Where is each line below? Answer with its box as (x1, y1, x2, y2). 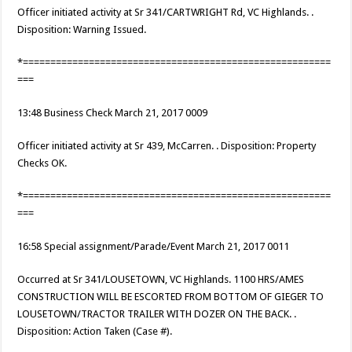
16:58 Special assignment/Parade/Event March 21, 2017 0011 (17, 240, 290, 253)
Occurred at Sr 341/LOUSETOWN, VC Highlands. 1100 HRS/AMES (17, 273, 305, 286)
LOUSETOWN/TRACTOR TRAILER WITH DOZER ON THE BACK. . (17, 308, 297, 321)
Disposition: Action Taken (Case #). (17, 325, 173, 338)
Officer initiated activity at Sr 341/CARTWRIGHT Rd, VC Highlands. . (17, 6, 314, 19)
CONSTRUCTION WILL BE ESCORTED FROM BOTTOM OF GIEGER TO (17, 291, 324, 303)
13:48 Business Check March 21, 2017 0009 (17, 107, 208, 119)
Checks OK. (17, 157, 68, 170)
